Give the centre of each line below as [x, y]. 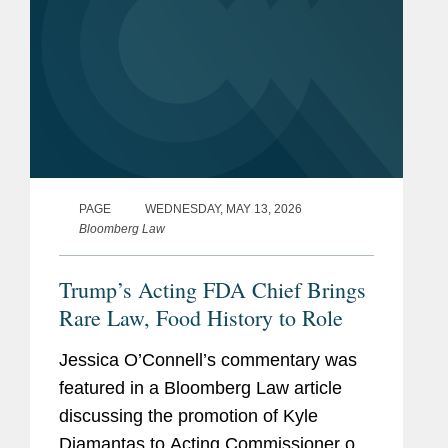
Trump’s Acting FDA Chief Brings [212, 290]
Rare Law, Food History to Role [201, 318]
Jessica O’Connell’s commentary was [208, 360]
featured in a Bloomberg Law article [200, 388]
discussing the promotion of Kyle [188, 416]
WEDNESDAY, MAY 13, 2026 [223, 209]
